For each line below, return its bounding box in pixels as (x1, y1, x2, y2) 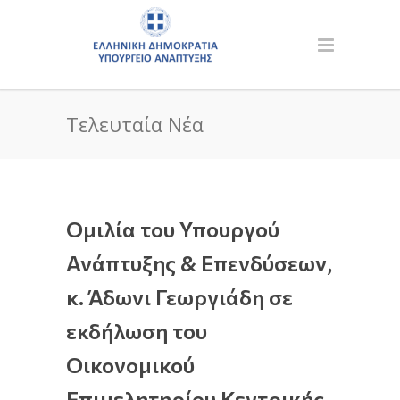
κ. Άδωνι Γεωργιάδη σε (66, 284, 293, 310)
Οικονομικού (66, 352, 195, 378)
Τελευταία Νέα (66, 111, 204, 137)
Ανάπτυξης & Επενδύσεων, (66, 250, 332, 276)
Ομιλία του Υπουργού (66, 216, 279, 242)
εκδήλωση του (66, 318, 207, 344)
